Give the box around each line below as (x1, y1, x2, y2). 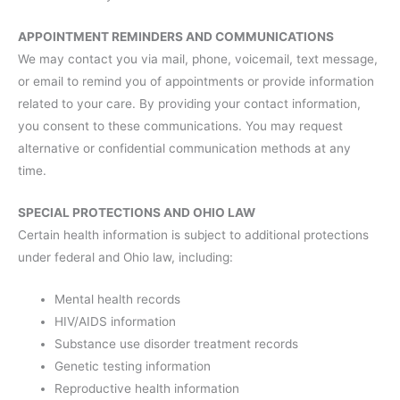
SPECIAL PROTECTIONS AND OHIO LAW (18, 204, 255, 220)
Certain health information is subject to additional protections (18, 227, 369, 242)
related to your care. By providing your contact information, (18, 96, 361, 111)
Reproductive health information (54, 380, 240, 396)
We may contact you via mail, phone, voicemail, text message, (18, 51, 378, 66)
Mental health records (54, 291, 181, 306)
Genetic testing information (54, 358, 212, 373)
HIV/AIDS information (54, 313, 177, 329)
